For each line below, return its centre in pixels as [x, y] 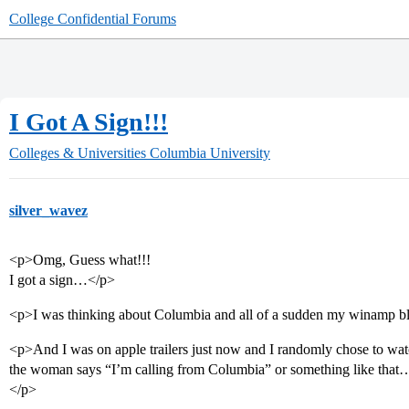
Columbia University [210, 153]
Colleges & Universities [78, 153]
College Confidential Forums [93, 19]
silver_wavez [48, 210]
